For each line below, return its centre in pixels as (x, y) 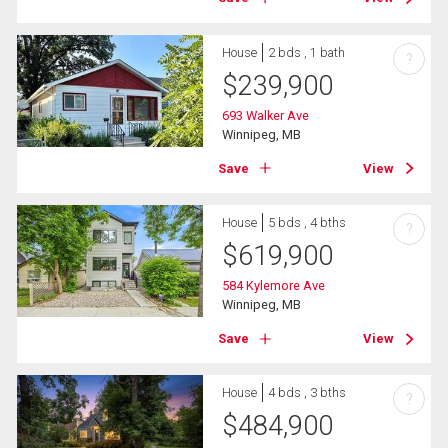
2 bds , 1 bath (307, 52)
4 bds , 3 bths (307, 393)
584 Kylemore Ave (274, 285)
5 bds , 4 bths (307, 222)
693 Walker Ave (266, 115)
